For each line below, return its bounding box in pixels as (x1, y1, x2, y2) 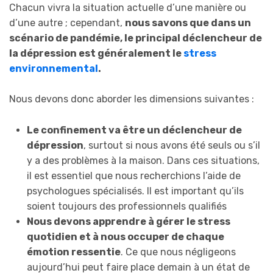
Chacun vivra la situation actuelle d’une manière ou (9, 1, 246, 13)
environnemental (9, 62, 98, 74)
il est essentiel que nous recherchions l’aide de (26, 169, 241, 182)
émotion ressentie (26, 246, 121, 258)
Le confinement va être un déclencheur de (26, 124, 242, 136)
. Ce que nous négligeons (120, 246, 236, 258)
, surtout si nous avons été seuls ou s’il (83, 139, 260, 151)
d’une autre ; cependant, (9, 16, 125, 29)
